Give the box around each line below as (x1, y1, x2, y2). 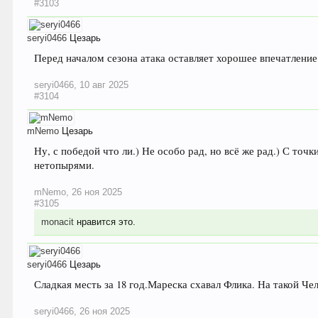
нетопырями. (34, 158, 95, 172)
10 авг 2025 (79, 79, 129, 91)
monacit (41, 216, 75, 228)
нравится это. (74, 216, 136, 228)
